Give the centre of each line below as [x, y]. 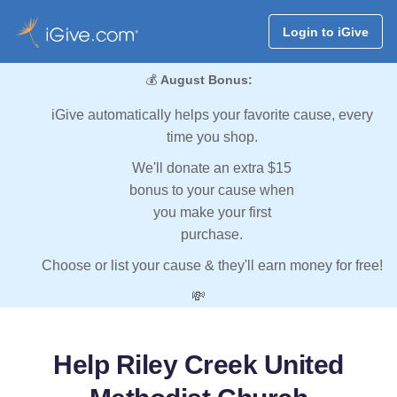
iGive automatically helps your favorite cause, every [212, 115]
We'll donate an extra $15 [212, 168]
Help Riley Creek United [198, 365]
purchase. [212, 235]
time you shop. [212, 137]
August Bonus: [206, 80]
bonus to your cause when [212, 191]
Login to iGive [325, 31]
